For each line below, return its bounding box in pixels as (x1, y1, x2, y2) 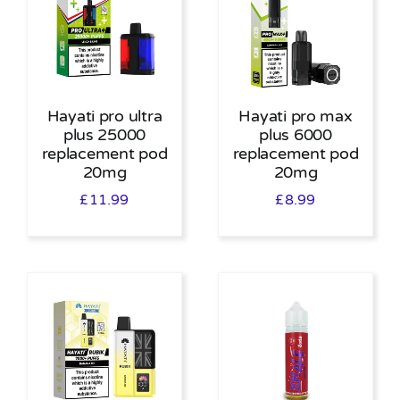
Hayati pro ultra (46, 106, 162, 127)
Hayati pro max (238, 106, 353, 127)
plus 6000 (259, 125, 332, 146)
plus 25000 (62, 125, 146, 146)
